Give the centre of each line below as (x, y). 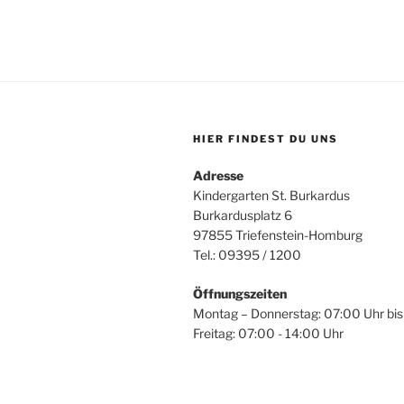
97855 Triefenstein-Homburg (278, 235)
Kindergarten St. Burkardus (271, 196)
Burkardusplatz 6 (243, 216)
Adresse (218, 176)
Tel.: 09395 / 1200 (247, 255)
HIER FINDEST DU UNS (266, 139)
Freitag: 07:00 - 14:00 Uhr (268, 334)
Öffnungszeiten (240, 294)
